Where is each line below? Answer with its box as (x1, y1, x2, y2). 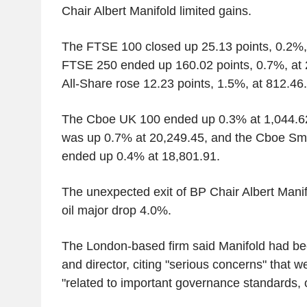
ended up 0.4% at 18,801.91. (61, 149, 220, 164)
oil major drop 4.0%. (61, 204, 171, 218)
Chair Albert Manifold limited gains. (61, 4, 251, 19)
